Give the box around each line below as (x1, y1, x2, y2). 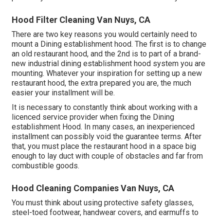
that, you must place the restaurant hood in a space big (12, 141, 196, 151)
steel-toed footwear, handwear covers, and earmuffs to (12, 207, 199, 217)
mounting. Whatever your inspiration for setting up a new (12, 68, 202, 78)
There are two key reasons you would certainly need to (12, 29, 197, 39)
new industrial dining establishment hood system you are (12, 58, 205, 68)
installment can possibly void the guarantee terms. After (12, 131, 201, 141)
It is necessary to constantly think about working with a (12, 102, 198, 112)
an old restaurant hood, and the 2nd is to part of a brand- (12, 49, 201, 58)
